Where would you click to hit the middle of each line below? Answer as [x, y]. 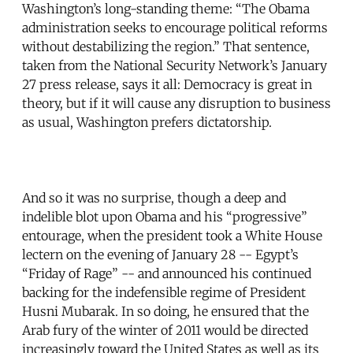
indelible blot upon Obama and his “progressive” [165, 216]
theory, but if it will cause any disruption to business [176, 103]
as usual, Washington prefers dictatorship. [147, 122]
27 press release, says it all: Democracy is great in [167, 84]
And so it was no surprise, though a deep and [154, 197]
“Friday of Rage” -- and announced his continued [167, 273]
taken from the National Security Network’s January [175, 65]
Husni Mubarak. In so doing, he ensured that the [165, 311]
